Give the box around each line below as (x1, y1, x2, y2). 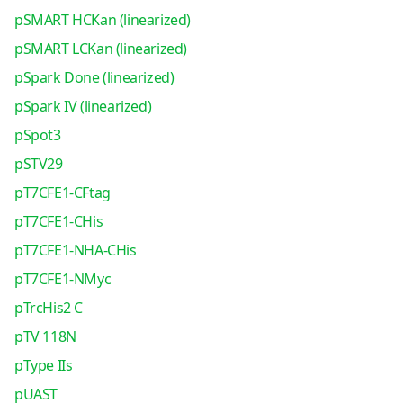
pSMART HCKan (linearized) (13, 10, 191, 30)
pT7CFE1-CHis (13, 211, 103, 231)
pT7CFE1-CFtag (13, 183, 111, 202)
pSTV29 (13, 154, 63, 174)
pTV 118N (13, 327, 76, 346)
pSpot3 (13, 125, 61, 145)
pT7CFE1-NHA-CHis (13, 240, 137, 260)
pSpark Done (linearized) (13, 67, 175, 87)
